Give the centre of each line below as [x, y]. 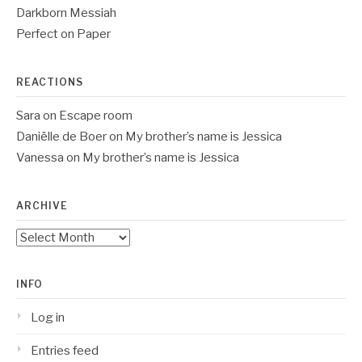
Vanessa [40, 158]
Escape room [96, 116]
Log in [48, 318]
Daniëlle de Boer [61, 137]
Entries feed [65, 351]
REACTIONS [50, 82]
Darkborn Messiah [66, 13]
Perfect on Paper [63, 34]
